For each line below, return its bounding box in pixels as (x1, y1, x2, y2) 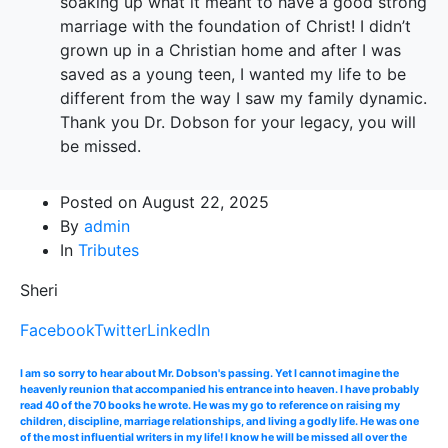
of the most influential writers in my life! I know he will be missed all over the (20, 431, 407, 445)
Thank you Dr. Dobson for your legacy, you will (60, 111, 416, 132)
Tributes (78, 239, 139, 260)
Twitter (94, 319, 147, 340)
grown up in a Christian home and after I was (60, 39, 401, 60)
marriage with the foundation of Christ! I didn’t (60, 15, 411, 36)
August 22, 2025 (142, 191, 269, 212)
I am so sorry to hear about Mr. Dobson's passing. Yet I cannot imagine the (20, 367, 399, 381)
